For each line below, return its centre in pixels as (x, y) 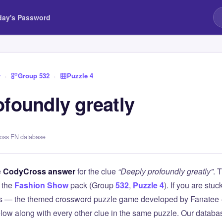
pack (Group (92, 185)
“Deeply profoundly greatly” (166, 171)
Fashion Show (41, 185)
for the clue (97, 171)
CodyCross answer (39, 171)
